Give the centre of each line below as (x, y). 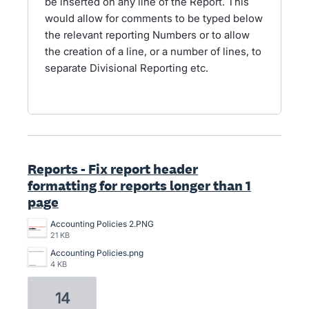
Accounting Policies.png (97, 253)
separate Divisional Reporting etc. (127, 68)
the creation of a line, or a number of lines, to (153, 51)
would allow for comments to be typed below (154, 18)
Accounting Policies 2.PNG (102, 224)
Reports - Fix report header (113, 169)
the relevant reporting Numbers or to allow (147, 35)
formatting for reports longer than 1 (139, 186)
